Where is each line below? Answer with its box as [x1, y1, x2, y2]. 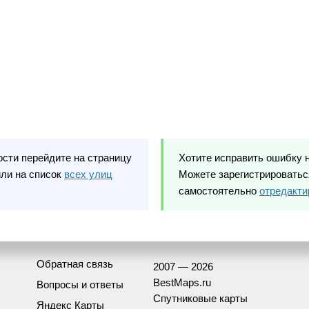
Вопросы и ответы [37, 278, 123, 290]
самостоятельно [179, 184, 259, 197]
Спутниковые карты [153, 292, 248, 304]
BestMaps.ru [153, 276, 211, 288]
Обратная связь [37, 257, 113, 270]
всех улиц [64, 168, 112, 180]
